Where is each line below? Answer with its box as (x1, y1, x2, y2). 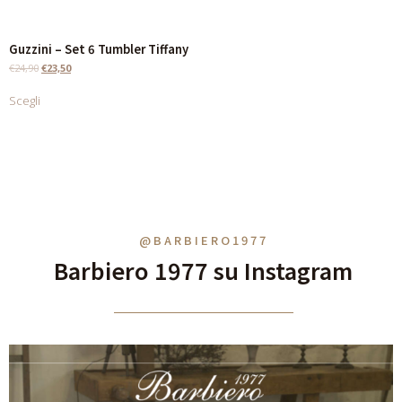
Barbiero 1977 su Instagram (54, 253, 353, 286)
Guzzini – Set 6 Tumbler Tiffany (9, 39, 188, 57)
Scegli (9, 92, 40, 109)
